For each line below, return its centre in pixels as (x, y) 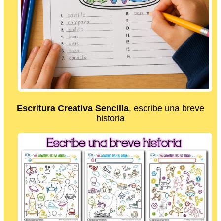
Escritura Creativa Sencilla (73, 108)
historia (110, 118)
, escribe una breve (166, 108)
